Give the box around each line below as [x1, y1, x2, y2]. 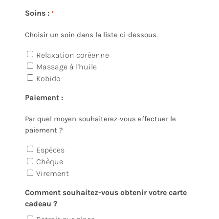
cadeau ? [25, 199, 58, 209]
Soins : [25, 8, 50, 18]
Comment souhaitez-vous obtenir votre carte [25, 188, 187, 197]
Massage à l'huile [36, 62, 97, 71]
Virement [36, 169, 69, 178]
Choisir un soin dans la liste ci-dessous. [25, 30, 158, 40]
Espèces [36, 145, 65, 154]
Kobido [36, 73, 61, 83]
